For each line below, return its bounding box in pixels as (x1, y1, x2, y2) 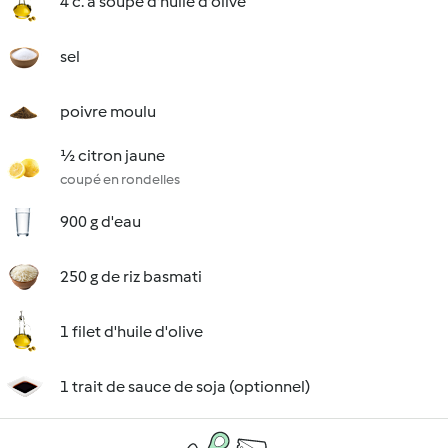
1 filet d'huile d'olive (60, 322, 203, 341)
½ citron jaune (60, 146, 165, 165)
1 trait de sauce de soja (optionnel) (60, 377, 310, 396)
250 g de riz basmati (60, 267, 202, 286)
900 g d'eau (60, 212, 141, 231)
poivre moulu (60, 102, 156, 121)
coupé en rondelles (60, 171, 180, 188)
